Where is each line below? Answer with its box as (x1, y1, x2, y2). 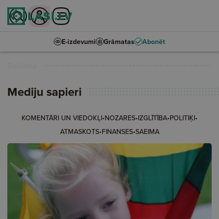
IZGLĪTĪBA (138, 113, 167, 123)
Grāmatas (104, 37, 134, 46)
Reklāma (7, 60, 37, 71)
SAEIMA (135, 127, 159, 136)
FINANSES (101, 127, 133, 136)
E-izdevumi (62, 37, 96, 46)
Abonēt (142, 37, 165, 46)
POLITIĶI (170, 113, 195, 123)
